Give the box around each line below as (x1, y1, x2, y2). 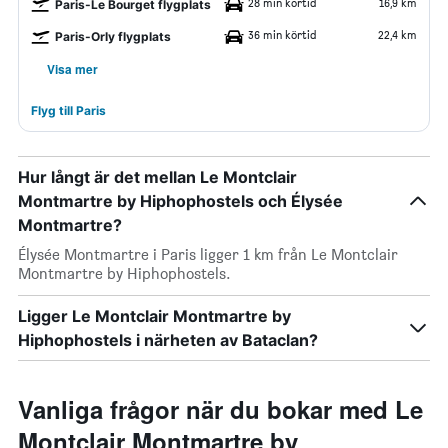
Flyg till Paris (31, 103, 106, 118)
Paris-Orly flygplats (55, 29, 171, 44)
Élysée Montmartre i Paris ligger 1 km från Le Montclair (18, 245, 398, 264)
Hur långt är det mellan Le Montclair (18, 167, 297, 187)
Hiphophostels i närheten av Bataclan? (18, 330, 318, 350)
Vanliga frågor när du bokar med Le (18, 392, 423, 426)
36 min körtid (248, 27, 317, 42)
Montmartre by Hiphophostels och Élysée (18, 191, 343, 211)
